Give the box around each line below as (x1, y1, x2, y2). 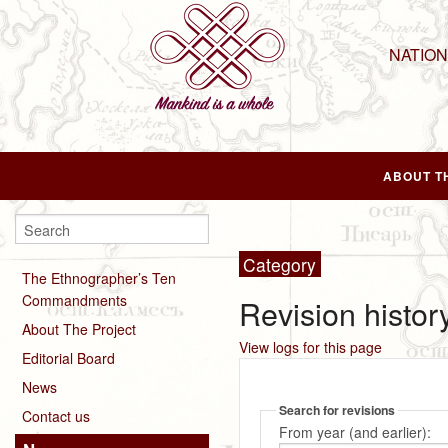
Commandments (22, 289, 127, 310)
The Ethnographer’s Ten (22, 267, 176, 288)
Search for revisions (278, 401, 395, 419)
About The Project (22, 318, 136, 339)
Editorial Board (22, 347, 115, 368)
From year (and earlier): (278, 422, 431, 442)
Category (243, 251, 317, 277)
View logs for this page (239, 337, 383, 357)
